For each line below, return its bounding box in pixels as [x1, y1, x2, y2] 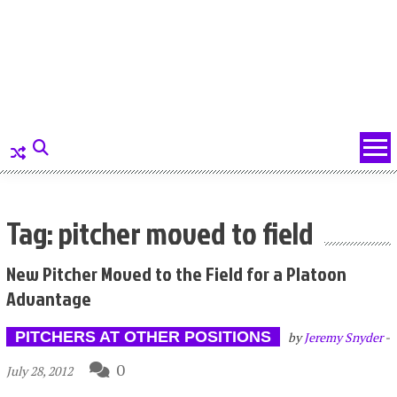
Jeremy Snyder [303, 328, 383, 346]
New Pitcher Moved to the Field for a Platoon [5, 259, 346, 287]
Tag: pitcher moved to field [5, 210, 314, 254]
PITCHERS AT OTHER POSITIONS [14, 327, 271, 346]
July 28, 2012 [5, 362, 73, 379]
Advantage [5, 284, 91, 312]
